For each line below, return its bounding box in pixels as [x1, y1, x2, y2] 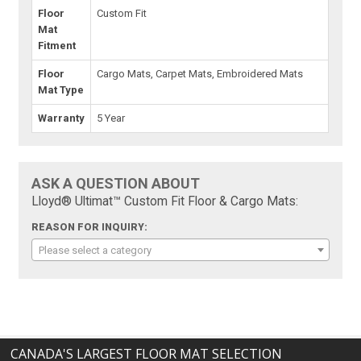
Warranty [38, 111, 85, 124]
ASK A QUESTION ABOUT [31, 174, 201, 192]
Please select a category [39, 243, 152, 256]
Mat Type [38, 83, 85, 96]
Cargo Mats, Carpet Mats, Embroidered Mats [97, 67, 304, 80]
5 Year [97, 111, 126, 124]
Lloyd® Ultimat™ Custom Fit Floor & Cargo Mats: [31, 193, 299, 209]
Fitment [38, 39, 77, 52]
